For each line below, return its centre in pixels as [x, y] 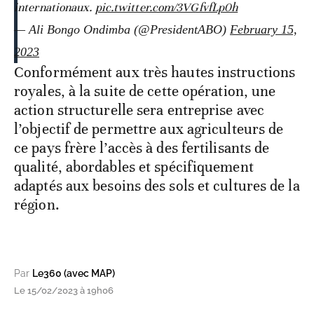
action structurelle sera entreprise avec [139, 110]
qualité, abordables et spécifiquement [134, 166]
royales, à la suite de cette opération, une [145, 91]
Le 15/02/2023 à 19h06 [64, 290]
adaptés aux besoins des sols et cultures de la [157, 185]
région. [37, 204]
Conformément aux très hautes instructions [155, 72]
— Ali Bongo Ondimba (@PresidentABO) [122, 29]
